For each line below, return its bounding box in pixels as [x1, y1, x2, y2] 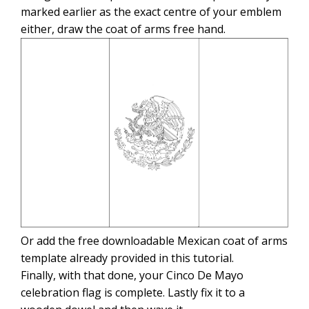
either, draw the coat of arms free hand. [21, 21, 226, 37]
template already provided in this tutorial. [21, 250, 234, 266]
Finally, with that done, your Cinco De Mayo [21, 268, 243, 283]
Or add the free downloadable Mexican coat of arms [21, 233, 288, 249]
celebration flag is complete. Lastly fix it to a [21, 285, 245, 301]
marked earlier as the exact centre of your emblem [21, 4, 281, 20]
